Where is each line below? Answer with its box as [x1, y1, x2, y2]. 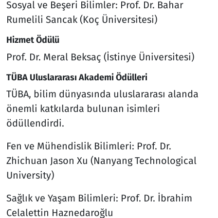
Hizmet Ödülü [6, 35, 59, 46]
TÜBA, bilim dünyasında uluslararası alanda [6, 88, 199, 100]
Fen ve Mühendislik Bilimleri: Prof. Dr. [6, 140, 171, 152]
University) [6, 169, 54, 182]
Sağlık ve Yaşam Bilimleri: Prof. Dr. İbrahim [6, 192, 192, 204]
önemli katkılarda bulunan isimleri [6, 103, 160, 115]
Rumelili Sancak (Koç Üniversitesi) [6, 14, 157, 26]
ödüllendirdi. [6, 117, 64, 129]
